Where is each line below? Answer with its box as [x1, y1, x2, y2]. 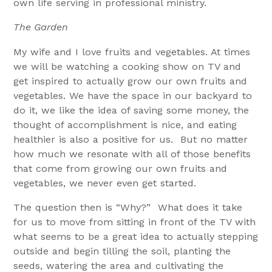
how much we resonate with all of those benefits [13, 148, 251, 160]
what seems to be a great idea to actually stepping [13, 230, 259, 242]
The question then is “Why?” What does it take [13, 201, 243, 213]
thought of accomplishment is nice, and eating [13, 118, 237, 131]
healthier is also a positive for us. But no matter [13, 133, 248, 145]
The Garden [13, 21, 69, 33]
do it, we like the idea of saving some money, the [13, 104, 250, 116]
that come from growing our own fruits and [13, 162, 228, 174]
